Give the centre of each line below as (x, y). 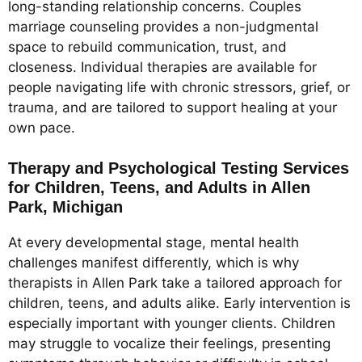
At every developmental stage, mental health (154, 243)
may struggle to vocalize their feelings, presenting (169, 344)
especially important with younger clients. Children (172, 324)
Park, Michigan (65, 207)
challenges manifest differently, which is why (154, 263)
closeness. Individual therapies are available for (162, 67)
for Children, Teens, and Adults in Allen (159, 188)
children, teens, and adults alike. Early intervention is (179, 303)
